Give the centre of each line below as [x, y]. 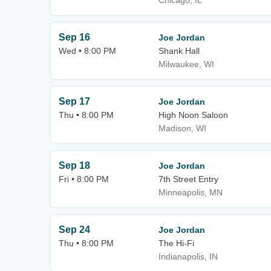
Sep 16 [74, 37]
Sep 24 [74, 230]
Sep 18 [74, 165]
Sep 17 [74, 101]
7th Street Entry [188, 179]
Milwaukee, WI [186, 64]
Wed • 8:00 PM [87, 51]
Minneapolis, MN [191, 192]
